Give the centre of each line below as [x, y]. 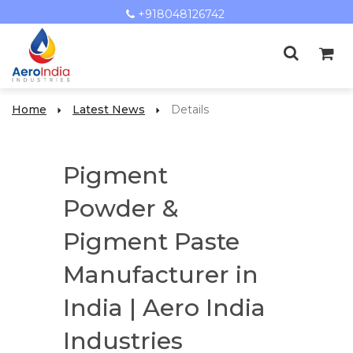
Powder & [121, 208]
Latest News [109, 110]
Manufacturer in [161, 275]
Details [190, 110]
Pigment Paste [151, 242]
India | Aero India [164, 308]
